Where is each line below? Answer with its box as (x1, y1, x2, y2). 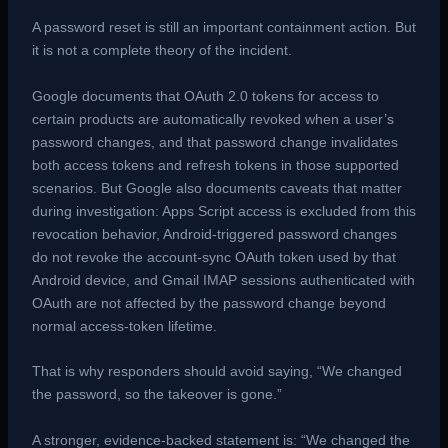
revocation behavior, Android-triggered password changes (31, 225, 397, 242)
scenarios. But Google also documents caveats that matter (31, 179, 402, 196)
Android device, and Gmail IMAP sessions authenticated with (31, 271, 415, 288)
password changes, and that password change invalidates (31, 133, 398, 150)
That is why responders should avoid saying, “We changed (31, 363, 402, 380)
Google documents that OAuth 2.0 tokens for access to (31, 87, 379, 104)
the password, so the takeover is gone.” (31, 386, 282, 403)
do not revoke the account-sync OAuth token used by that (31, 248, 396, 265)
